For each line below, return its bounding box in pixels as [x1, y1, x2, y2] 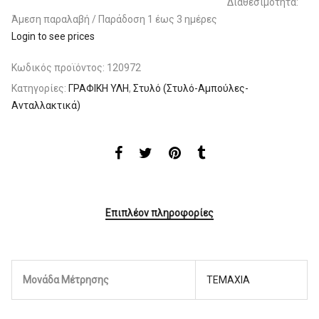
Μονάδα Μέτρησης [23, 273, 109, 286]
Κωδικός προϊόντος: [11, 62, 107, 73]
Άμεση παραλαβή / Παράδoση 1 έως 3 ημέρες [11, 14, 217, 25]
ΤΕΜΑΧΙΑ [206, 273, 250, 286]
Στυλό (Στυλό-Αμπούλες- [133, 83, 249, 94]
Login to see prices [11, 31, 95, 42]
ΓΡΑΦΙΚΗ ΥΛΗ [68, 83, 129, 94]
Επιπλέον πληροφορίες [105, 206, 214, 219]
